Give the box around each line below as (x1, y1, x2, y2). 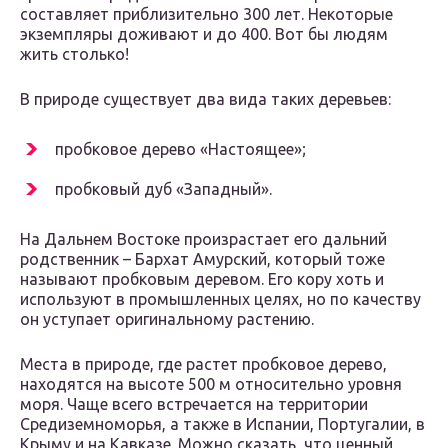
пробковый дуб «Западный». (55, 180, 272, 199)
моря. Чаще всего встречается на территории (20, 395, 368, 414)
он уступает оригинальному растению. (20, 310, 314, 329)
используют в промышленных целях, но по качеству (20, 290, 421, 309)
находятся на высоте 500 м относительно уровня (20, 375, 402, 394)
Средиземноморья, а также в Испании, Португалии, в (20, 415, 425, 434)
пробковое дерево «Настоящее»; (55, 140, 306, 159)
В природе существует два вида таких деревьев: (20, 90, 391, 109)
